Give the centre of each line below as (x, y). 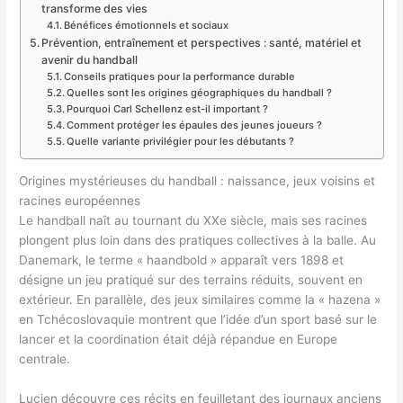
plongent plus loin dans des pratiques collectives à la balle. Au (198, 241)
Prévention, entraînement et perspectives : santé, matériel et (201, 42)
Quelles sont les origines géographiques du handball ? (200, 92)
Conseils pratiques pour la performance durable (180, 76)
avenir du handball (89, 59)
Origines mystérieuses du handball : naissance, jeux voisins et (197, 181)
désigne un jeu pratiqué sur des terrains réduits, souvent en (191, 280)
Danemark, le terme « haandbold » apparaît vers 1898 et (182, 260)
